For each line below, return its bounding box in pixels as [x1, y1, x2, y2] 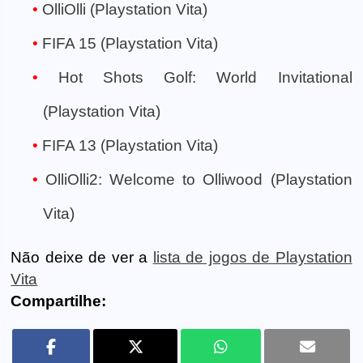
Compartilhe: [11, 293, 107, 310]
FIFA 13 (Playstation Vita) [42, 137, 218, 155]
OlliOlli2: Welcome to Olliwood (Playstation [45, 171, 352, 189]
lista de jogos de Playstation [152, 249, 352, 267]
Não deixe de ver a [11, 249, 153, 267]
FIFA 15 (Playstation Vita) [42, 35, 218, 53]
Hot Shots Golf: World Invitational [58, 69, 352, 87]
